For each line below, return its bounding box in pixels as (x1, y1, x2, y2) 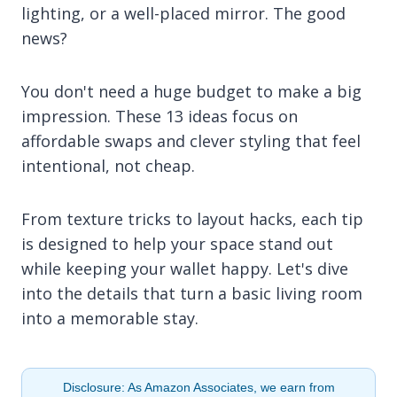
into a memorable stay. (21, 307, 198, 329)
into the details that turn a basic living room (21, 282, 362, 304)
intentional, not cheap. (21, 154, 195, 176)
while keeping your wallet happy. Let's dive (21, 257, 348, 279)
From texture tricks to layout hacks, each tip (21, 207, 363, 230)
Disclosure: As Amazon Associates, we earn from (62, 379, 335, 394)
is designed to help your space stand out (21, 232, 333, 254)
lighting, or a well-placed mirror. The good (21, 2, 346, 24)
